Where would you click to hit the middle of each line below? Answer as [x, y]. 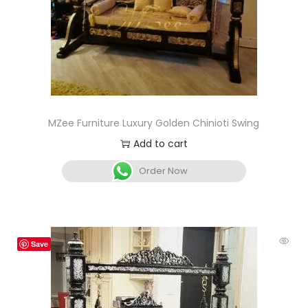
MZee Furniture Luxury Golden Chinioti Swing [154, 123]
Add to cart [160, 144]
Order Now [164, 171]
